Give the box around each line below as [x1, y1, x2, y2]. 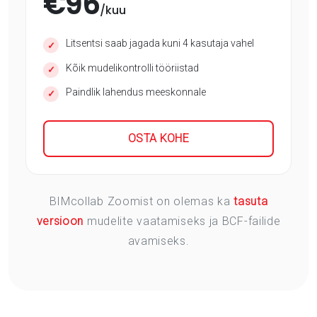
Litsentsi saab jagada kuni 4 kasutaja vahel [66, 38, 254, 50]
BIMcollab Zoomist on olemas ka [49, 195, 234, 209]
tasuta [234, 195, 268, 209]
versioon [36, 214, 84, 229]
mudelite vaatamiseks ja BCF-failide [83, 214, 281, 229]
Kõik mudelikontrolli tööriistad [66, 62, 199, 74]
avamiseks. [127, 234, 190, 248]
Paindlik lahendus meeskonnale [66, 86, 206, 98]
